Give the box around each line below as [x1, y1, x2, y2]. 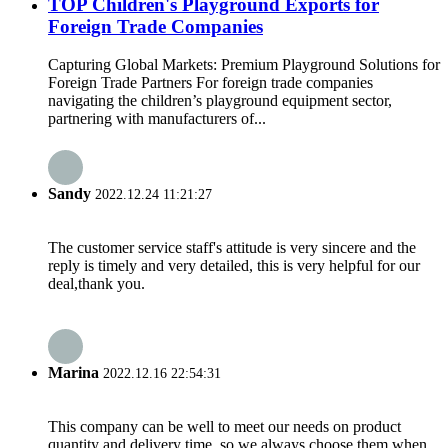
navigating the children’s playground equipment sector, [48, 92, 392, 110]
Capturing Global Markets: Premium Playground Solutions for [48, 56, 440, 74]
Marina [48, 364, 99, 382]
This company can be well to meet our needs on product [48, 418, 401, 436]
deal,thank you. [48, 274, 145, 292]
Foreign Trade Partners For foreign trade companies [48, 74, 373, 92]
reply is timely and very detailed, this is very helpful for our [48, 256, 420, 274]
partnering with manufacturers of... [48, 110, 266, 128]
